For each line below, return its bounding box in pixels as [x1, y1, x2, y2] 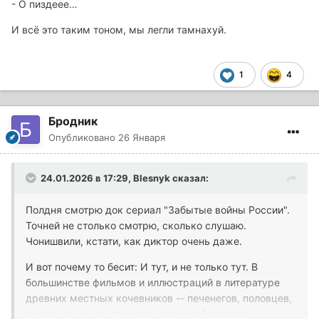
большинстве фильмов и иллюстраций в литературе [26, 276, 280, 289]
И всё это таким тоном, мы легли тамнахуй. [11, 23, 226, 36]
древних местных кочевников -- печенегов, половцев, [26, 292, 292, 305]
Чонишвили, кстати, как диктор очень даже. [26, 235, 242, 248]
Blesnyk [133, 172, 170, 184]
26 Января [118, 132, 165, 144]
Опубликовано [48, 132, 118, 144]
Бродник [48, 114, 98, 129]
